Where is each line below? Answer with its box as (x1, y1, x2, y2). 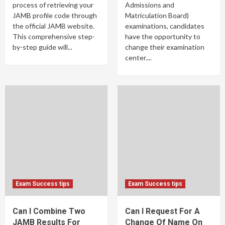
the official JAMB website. (13, 22, 94, 30)
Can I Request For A (125, 206, 200, 216)
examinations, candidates (125, 22, 204, 30)
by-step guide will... (13, 43, 72, 51)
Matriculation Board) (125, 11, 189, 20)
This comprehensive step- (13, 32, 95, 41)
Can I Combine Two (13, 206, 85, 216)
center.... (125, 53, 152, 62)
